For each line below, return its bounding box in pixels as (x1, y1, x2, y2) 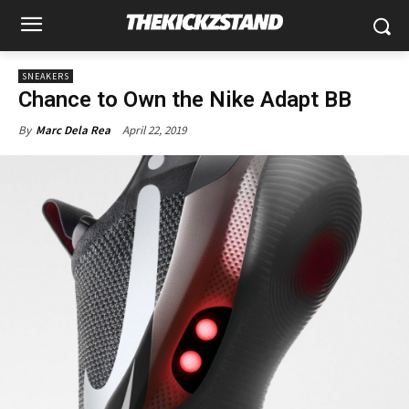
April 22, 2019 (122, 121, 186, 138)
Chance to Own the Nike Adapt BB (18, 87, 351, 112)
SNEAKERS (22, 70, 69, 82)
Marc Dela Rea (36, 122, 110, 138)
